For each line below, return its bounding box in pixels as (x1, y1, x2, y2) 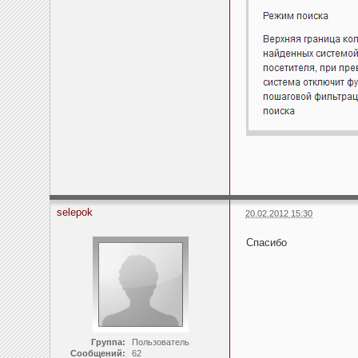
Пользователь (131, 337, 189, 348)
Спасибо (246, 237, 287, 249)
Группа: (90, 337, 125, 348)
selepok (57, 206, 93, 219)
